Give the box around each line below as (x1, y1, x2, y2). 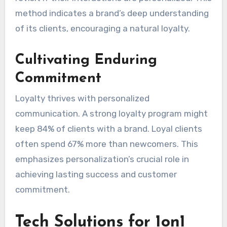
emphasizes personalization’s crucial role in (15, 154, 189, 165)
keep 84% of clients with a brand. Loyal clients (15, 124, 202, 134)
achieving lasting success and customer (15, 169, 177, 180)
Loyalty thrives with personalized (15, 93, 149, 104)
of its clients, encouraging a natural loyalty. (15, 23, 190, 34)
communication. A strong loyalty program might (15, 108, 208, 119)
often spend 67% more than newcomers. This (15, 139, 198, 149)
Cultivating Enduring (15, 53, 157, 68)
